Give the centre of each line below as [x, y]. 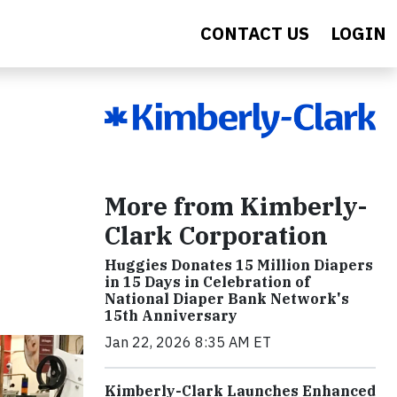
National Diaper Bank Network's [227, 298]
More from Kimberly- [236, 206]
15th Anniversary [171, 315]
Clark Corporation [216, 235]
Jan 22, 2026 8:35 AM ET [188, 342]
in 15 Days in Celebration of [207, 281]
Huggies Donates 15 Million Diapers [239, 265]
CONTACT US [255, 33]
